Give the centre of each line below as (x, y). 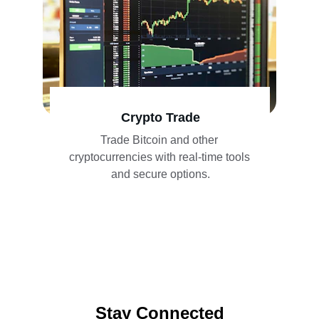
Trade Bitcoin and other (161, 140)
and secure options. (161, 174)
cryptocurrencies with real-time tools (161, 157)
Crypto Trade (161, 117)
